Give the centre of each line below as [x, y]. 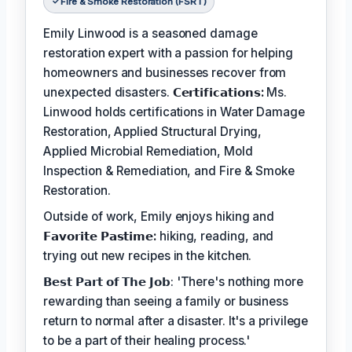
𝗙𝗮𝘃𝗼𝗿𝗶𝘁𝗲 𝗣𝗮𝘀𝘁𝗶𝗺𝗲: [100, 236]
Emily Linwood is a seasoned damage [150, 34]
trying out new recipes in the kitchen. [148, 256]
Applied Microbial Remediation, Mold [148, 152]
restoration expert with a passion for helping [168, 53]
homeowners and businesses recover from [165, 73]
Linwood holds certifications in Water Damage [174, 112]
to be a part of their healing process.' [147, 341]
